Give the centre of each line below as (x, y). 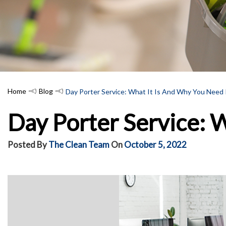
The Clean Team (79, 145)
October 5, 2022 (155, 145)
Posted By (27, 145)
